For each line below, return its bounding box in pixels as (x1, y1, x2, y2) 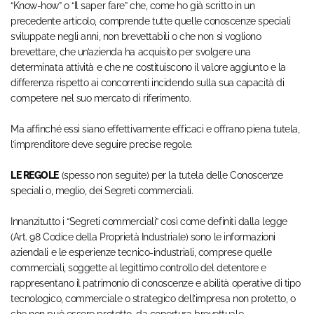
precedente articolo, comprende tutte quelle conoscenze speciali (11, 15, 291, 27)
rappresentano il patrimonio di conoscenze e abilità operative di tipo (11, 278, 301, 289)
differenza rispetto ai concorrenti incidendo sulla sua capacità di (11, 77, 285, 89)
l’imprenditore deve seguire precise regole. (11, 139, 193, 151)
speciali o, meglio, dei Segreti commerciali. (11, 185, 193, 197)
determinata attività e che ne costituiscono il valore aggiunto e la (11, 62, 286, 74)
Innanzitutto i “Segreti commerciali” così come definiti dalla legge (11, 216, 287, 228)
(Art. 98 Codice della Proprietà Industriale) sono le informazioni (11, 231, 275, 243)
